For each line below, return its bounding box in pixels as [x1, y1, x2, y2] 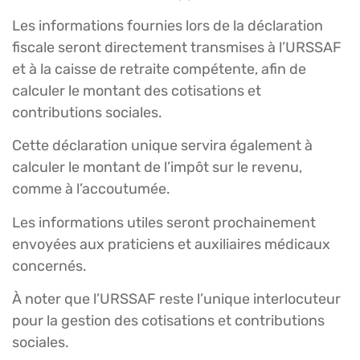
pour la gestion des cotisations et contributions [12, 312, 325, 330]
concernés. [12, 256, 87, 275]
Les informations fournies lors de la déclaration [12, 16, 323, 35]
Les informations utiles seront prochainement [12, 213, 316, 231]
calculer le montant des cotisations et [12, 81, 261, 100]
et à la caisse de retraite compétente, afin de [12, 59, 306, 78]
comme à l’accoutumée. [12, 180, 170, 198]
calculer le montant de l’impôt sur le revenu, [12, 158, 302, 177]
